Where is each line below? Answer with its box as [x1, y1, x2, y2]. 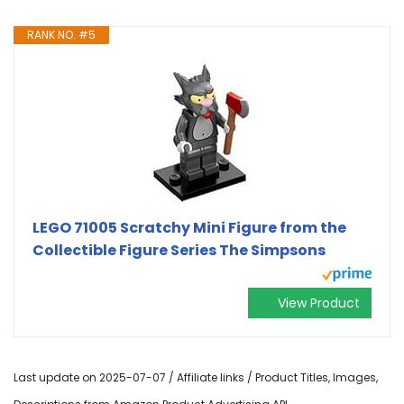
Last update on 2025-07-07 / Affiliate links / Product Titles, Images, [14, 369, 378, 385]
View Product [278, 293, 360, 312]
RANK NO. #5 [27, 26, 96, 42]
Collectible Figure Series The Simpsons [32, 239, 326, 261]
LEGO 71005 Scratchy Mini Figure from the [32, 216, 346, 238]
